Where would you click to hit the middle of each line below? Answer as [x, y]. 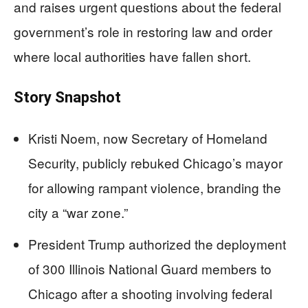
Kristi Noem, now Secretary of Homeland [148, 137]
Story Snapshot [67, 97]
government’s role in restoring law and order [143, 31]
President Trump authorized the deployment [157, 243]
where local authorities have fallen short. [132, 56]
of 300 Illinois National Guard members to [150, 268]
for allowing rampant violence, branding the [155, 187]
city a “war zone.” [78, 212]
